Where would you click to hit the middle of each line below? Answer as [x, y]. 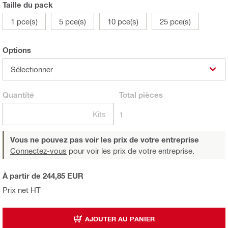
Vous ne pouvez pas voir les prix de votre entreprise [105, 140]
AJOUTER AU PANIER [120, 219]
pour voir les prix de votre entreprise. [131, 151]
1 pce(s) [24, 22]
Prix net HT [22, 190]
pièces [150, 95]
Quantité [18, 95]
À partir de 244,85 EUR [43, 176]
